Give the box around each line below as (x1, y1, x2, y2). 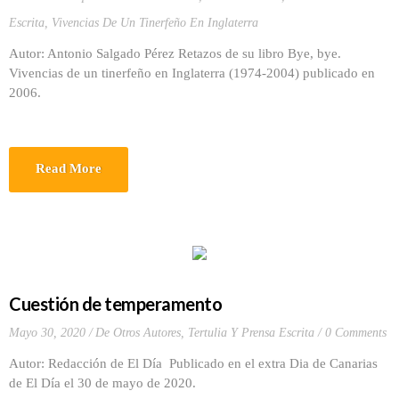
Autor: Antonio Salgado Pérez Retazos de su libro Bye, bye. (9, 46, 341, 61)
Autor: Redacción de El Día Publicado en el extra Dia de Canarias (9, 356, 378, 370)
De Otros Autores (95, 326, 181, 339)
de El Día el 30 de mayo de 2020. (9, 376, 203, 390)
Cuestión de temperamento (9, 293, 222, 314)
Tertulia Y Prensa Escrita (188, 326, 314, 339)
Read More (36, 161, 102, 175)
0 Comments (325, 326, 387, 339)
